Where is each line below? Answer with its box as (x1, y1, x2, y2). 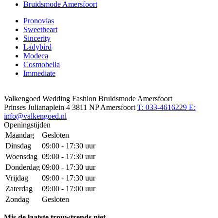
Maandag (5, 131, 34, 140)
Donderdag (5, 163, 40, 172)
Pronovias (23, 17, 54, 25)
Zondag (5, 195, 29, 204)
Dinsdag (5, 142, 31, 150)
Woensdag (5, 152, 37, 161)
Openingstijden (4, 121, 51, 129)
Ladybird (23, 43, 52, 52)
